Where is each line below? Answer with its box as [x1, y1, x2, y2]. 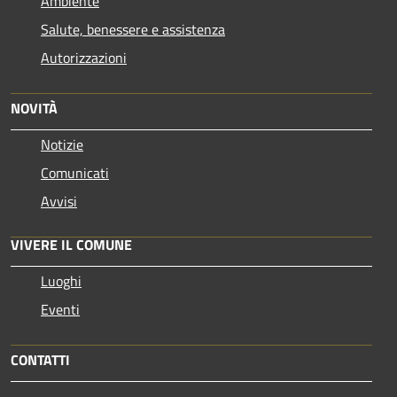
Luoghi [41, 270, 82, 292]
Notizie [41, 134, 83, 156]
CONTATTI [11, 349, 70, 371]
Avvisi [41, 191, 77, 213]
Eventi [41, 299, 80, 321]
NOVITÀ [11, 97, 58, 120]
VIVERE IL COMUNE [11, 234, 132, 256]
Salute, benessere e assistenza [41, 19, 225, 41]
